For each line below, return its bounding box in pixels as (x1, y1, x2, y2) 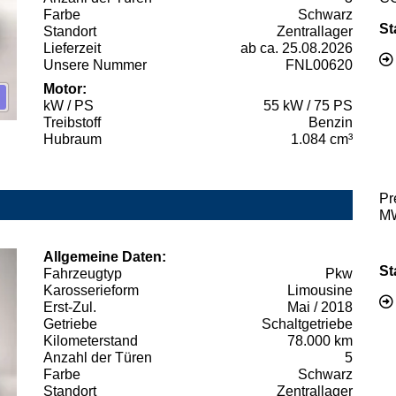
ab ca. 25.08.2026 (240, 40, 353, 56)
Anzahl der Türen (43, 349, 152, 365)
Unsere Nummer (43, 57, 147, 72)
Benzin (308, 114, 353, 130)
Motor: (43, 80, 87, 96)
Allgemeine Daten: (43, 248, 166, 264)
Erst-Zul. (43, 299, 96, 315)
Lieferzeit (43, 40, 101, 56)
